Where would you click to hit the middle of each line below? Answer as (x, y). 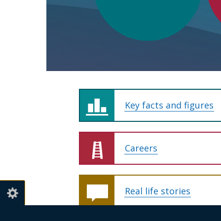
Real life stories (158, 191)
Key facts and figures (169, 105)
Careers (141, 148)
